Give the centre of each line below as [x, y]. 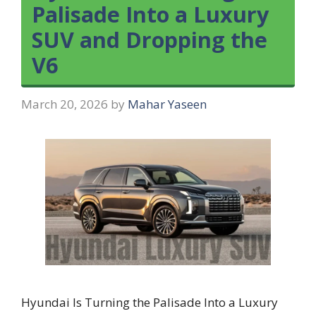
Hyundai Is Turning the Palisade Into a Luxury [150, 303]
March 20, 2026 [65, 104]
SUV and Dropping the [150, 39]
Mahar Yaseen [167, 104]
